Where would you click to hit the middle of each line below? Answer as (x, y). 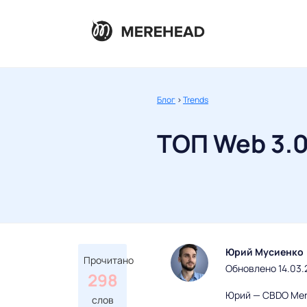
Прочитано (109, 260)
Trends (196, 100)
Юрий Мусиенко (265, 252)
